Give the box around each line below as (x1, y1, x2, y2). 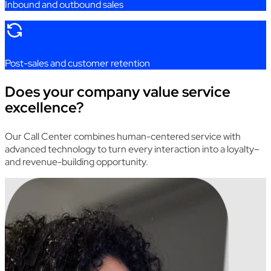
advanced (5, 142, 46, 155)
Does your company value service (5, 82, 230, 101)
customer (68, 56, 109, 70)
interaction (154, 142, 200, 155)
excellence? (5, 97, 83, 117)
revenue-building (22, 155, 94, 168)
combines (72, 129, 117, 143)
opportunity (96, 155, 146, 168)
